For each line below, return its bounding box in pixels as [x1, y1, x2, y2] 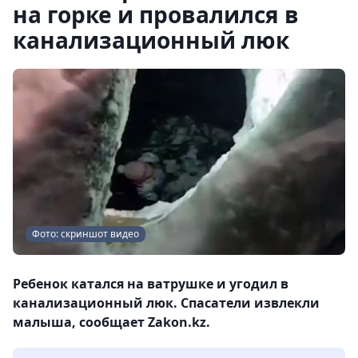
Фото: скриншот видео [32, 227, 139, 241]
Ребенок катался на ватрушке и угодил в [13, 275, 288, 293]
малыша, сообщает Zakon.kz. [13, 313, 210, 332]
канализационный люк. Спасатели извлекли [13, 294, 320, 312]
